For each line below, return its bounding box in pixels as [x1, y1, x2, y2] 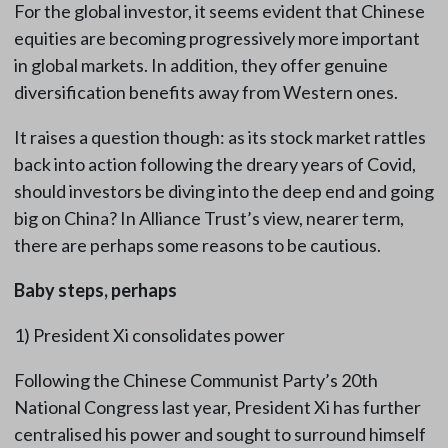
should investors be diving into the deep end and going [13, 180, 434, 203]
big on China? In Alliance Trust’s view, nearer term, [13, 207, 404, 230]
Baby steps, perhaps [13, 279, 177, 302]
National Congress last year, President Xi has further [13, 396, 421, 419]
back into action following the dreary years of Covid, [13, 153, 416, 176]
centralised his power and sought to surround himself [13, 423, 426, 446]
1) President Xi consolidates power [13, 324, 285, 347]
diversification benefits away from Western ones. [13, 81, 398, 104]
